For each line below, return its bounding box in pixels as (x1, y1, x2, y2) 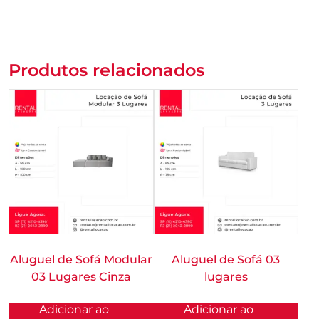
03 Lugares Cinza (31, 269, 131, 283)
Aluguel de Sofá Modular (9, 252, 152, 266)
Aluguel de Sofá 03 (172, 252, 281, 266)
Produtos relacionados (9, 60, 204, 80)
